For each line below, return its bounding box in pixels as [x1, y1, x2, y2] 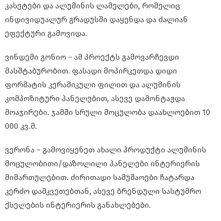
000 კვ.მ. [5, 121, 37, 131]
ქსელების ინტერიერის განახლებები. [5, 200, 151, 210]
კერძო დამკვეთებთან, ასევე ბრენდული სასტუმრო [5, 186, 201, 196]
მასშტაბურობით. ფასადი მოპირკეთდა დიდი [5, 66, 177, 76]
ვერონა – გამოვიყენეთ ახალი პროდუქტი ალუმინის [5, 145, 206, 155]
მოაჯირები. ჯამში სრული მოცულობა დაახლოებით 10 [5, 108, 210, 117]
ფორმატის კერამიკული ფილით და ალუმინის [5, 80, 181, 90]
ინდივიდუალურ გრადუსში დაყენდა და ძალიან [5, 15, 188, 25]
